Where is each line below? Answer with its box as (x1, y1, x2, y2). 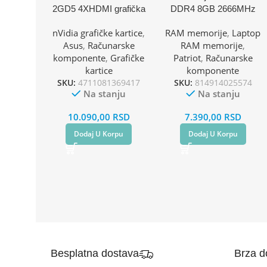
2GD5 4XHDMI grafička (52, 3, 145, 14)
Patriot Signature (181, 15, 246, 26)
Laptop (232, 26, 261, 39)
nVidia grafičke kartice (52, 26, 143, 39)
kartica (85, 15, 112, 26)
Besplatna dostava (51, 247, 139, 259)
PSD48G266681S (178, 28, 248, 39)
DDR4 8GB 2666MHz (170, 3, 256, 14)
